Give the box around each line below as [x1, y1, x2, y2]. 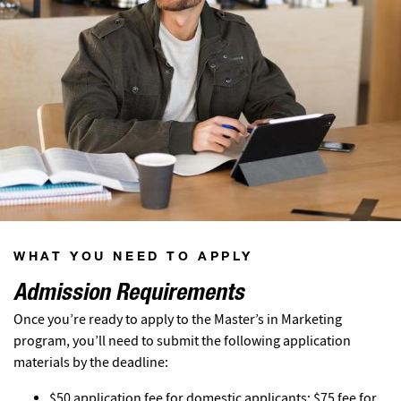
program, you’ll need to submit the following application [13, 331, 351, 350]
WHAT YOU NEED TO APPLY [13, 251, 253, 264]
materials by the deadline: [13, 353, 168, 371]
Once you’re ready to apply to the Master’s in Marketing [13, 310, 342, 328]
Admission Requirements [13, 282, 244, 306]
